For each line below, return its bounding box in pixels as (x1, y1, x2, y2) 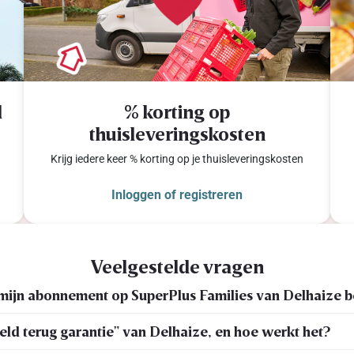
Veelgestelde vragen (90, 254, 264, 277)
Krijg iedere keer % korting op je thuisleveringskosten (51, 152, 303, 165)
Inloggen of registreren (111, 186, 243, 202)
